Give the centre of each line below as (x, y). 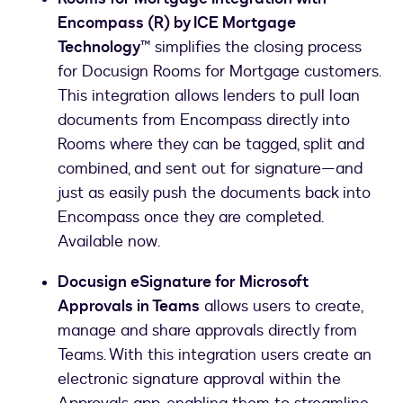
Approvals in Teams (129, 306)
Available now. (109, 241)
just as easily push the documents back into (214, 193)
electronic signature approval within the (199, 379)
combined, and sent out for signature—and (210, 168)
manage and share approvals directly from (207, 330)
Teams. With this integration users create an (215, 354)
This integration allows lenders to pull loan (209, 95)
